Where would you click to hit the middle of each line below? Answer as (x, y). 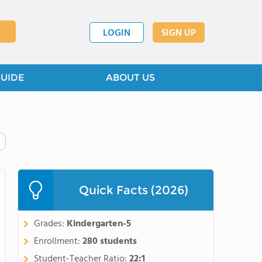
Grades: (50, 224)
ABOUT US (130, 77)
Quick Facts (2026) (133, 190)
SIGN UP (179, 33)
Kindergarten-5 (99, 224)
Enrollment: (58, 242)
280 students (110, 242)
